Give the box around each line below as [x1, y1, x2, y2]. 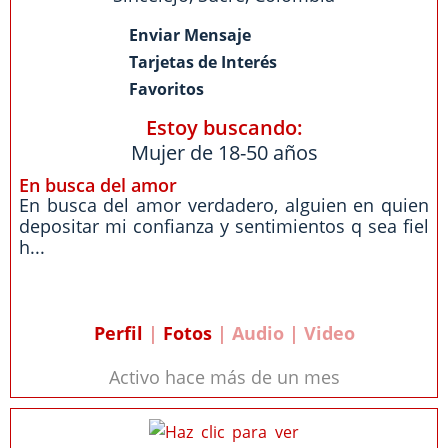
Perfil [93, 321, 143, 345]
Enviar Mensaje [129, 24, 251, 46]
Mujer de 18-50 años [130, 139, 318, 166]
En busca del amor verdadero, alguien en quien [19, 193, 429, 217]
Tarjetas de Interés [129, 51, 277, 73]
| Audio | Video [211, 321, 355, 345]
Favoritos [129, 78, 204, 100]
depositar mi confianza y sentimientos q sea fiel [19, 214, 429, 238]
